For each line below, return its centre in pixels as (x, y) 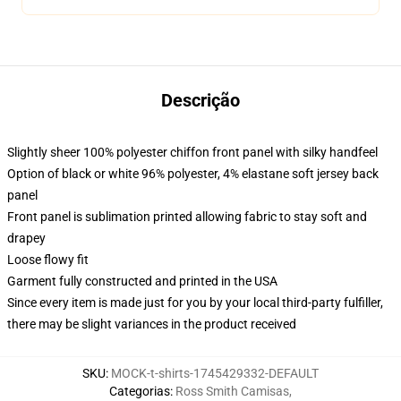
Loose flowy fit (48, 260)
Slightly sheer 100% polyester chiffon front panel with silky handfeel (192, 152)
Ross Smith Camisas (232, 391)
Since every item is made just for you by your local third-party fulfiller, (195, 303)
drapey (26, 238)
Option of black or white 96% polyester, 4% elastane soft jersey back (193, 174)
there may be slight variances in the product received (152, 324)
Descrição (200, 100)
